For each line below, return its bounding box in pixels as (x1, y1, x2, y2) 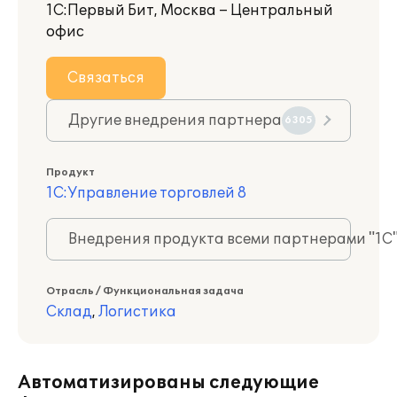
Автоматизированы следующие (18, 372, 319, 393)
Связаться (67, 69, 144, 87)
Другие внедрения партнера (68, 112, 282, 129)
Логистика (98, 303, 176, 321)
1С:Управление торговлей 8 (46, 184, 246, 202)
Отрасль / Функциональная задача (46, 285, 244, 297)
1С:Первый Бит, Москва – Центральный (46, 2, 333, 19)
